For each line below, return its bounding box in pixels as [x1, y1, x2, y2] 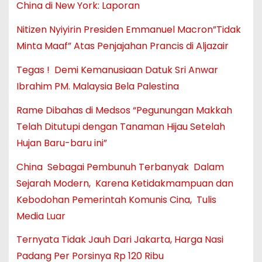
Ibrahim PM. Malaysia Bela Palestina [16, 79, 179, 93]
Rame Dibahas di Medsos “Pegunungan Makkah [16, 103, 232, 117]
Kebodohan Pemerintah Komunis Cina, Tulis [16, 192, 216, 206]
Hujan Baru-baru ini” [16, 136, 107, 150]
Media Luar [16, 209, 65, 223]
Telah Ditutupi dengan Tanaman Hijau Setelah [16, 119, 225, 133]
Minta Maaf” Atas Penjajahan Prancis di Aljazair [16, 39, 229, 53]
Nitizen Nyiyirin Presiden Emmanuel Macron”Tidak [16, 23, 241, 37]
